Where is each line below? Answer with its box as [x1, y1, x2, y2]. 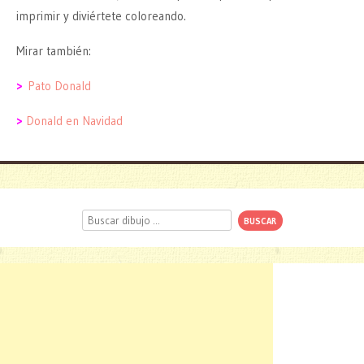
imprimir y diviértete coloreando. [16, 8, 186, 24]
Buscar [81, 206, 114, 220]
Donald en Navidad [26, 113, 123, 129]
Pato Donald [28, 78, 91, 94]
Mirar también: [16, 43, 91, 59]
